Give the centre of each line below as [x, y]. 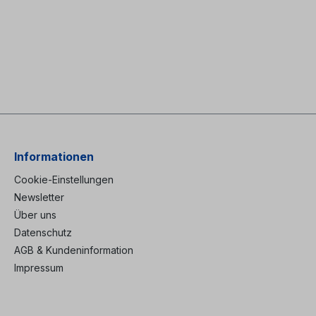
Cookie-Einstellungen [64, 179]
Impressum [39, 267]
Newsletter [39, 197]
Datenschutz [43, 232]
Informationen [54, 156]
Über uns [35, 214]
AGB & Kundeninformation [74, 250]
